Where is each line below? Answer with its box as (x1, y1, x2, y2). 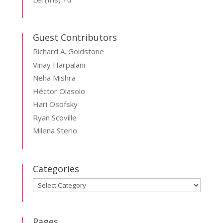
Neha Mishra (32, 73, 76, 83)
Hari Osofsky (32, 99, 78, 109)
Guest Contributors (32, 31, 117, 43)
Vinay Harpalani (32, 59, 85, 70)
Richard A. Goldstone (32, 46, 104, 56)
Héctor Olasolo (32, 86, 85, 96)
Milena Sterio (32, 125, 77, 135)
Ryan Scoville (32, 112, 77, 122)
